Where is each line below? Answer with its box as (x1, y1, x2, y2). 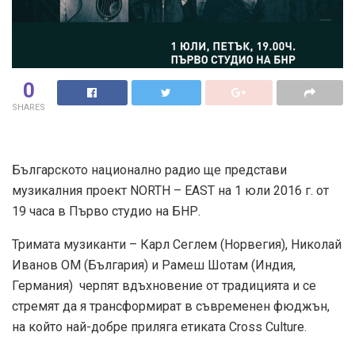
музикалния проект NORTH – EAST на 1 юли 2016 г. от (12, 182, 329, 198)
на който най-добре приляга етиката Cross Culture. (12, 319, 307, 334)
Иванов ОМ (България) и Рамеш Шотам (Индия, (12, 257, 296, 273)
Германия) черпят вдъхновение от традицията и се (12, 277, 316, 293)
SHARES (12, 101, 45, 113)
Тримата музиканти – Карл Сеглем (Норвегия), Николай (12, 236, 342, 252)
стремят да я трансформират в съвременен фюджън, (12, 298, 330, 314)
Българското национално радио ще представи (12, 162, 287, 177)
